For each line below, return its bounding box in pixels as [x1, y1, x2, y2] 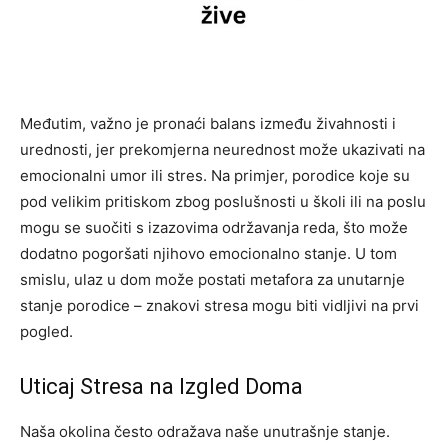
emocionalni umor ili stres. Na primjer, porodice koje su [20, 166, 410, 186]
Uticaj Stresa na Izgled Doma [20, 374, 303, 400]
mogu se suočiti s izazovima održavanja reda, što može [20, 218, 408, 238]
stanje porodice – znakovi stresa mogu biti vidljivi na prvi [20, 296, 419, 316]
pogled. [20, 322, 73, 342]
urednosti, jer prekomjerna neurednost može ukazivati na [20, 140, 425, 160]
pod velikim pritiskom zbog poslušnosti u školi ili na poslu [20, 192, 426, 212]
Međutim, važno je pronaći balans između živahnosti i [20, 114, 396, 134]
